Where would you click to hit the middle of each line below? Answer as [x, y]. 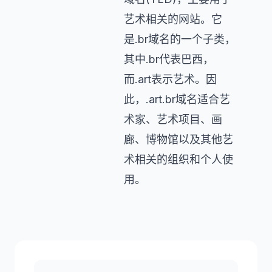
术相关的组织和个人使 [178, 159]
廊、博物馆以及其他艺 [178, 139]
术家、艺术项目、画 [173, 119]
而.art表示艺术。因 [170, 79]
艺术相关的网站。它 [173, 19]
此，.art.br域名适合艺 [177, 99]
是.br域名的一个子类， [180, 39]
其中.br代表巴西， [169, 59]
